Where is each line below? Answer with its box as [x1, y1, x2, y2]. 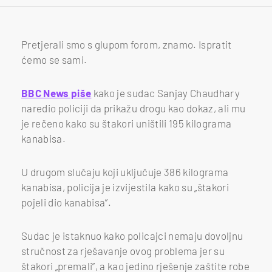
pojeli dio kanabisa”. [21, 195, 112, 208]
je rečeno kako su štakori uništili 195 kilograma [21, 117, 232, 129]
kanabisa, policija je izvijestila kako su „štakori [21, 180, 229, 193]
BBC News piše [21, 86, 92, 99]
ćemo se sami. [21, 53, 87, 66]
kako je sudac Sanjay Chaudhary [91, 86, 240, 99]
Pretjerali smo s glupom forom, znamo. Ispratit [21, 38, 232, 50]
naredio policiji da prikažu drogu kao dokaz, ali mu [21, 101, 246, 114]
